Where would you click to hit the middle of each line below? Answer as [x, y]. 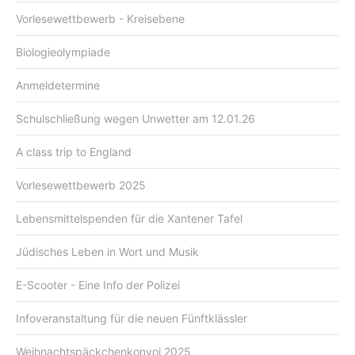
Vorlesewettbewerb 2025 [81, 185]
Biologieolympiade [63, 52]
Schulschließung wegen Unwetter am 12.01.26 [136, 118]
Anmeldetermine [58, 85]
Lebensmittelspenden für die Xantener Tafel [129, 218]
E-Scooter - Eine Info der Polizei [98, 284]
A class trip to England [74, 151]
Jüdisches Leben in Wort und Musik [107, 251]
